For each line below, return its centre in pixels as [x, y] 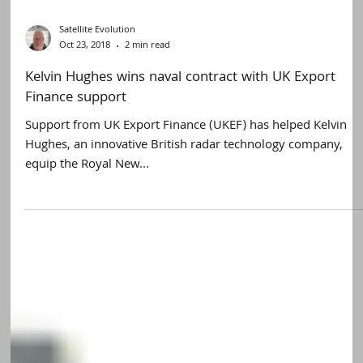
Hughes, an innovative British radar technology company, [184, 308]
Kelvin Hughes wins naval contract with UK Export [181, 241]
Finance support [76, 261]
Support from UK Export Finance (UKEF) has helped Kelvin [186, 289]
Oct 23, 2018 [85, 208]
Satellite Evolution [98, 193]
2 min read [148, 208]
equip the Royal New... [88, 328]
